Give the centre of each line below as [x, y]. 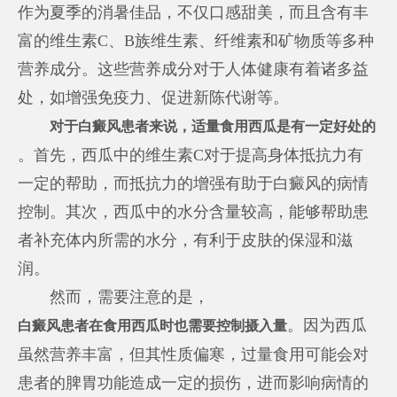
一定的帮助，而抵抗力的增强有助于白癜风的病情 [194, 183]
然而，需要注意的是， [114, 296]
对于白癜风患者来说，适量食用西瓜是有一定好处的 [213, 126]
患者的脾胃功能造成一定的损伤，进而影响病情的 [194, 382]
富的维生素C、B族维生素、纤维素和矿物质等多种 [196, 40]
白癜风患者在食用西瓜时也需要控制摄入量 [153, 326]
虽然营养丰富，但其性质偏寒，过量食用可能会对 [194, 354]
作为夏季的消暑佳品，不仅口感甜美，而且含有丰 [194, 12]
